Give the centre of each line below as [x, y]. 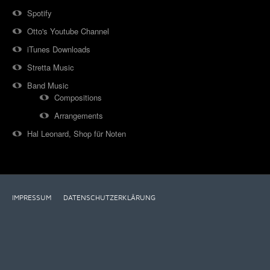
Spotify [39, 13]
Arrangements [79, 115]
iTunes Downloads [59, 49]
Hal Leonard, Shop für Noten [77, 133]
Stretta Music [51, 67]
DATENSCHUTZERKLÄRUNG [109, 198]
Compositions [78, 97]
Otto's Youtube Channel [68, 31]
